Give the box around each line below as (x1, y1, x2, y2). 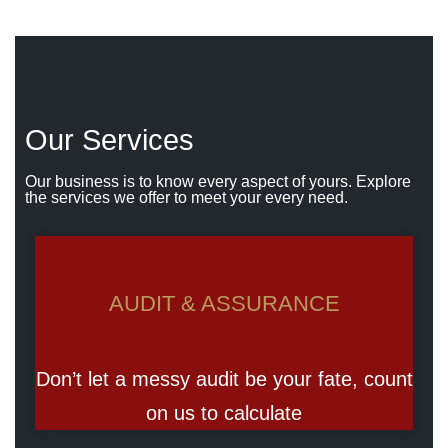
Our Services (25, 123, 194, 156)
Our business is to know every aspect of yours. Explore (25, 172, 411, 190)
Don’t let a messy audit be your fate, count (35, 367, 413, 390)
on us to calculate (146, 401, 302, 424)
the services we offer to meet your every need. (25, 188, 348, 206)
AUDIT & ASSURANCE (108, 290, 340, 316)
